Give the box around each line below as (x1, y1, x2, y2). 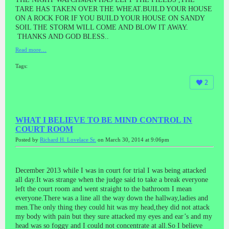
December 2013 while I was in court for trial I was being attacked (15, 166, 206, 174)
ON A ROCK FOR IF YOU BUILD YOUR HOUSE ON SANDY (15, 14, 204, 22)
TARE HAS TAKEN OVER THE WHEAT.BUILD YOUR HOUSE (15, 5, 212, 13)
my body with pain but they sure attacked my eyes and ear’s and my (15, 212, 212, 220)
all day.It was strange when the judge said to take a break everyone (15, 175, 208, 184)
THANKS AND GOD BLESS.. (15, 32, 109, 40)
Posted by (15, 136, 40, 143)
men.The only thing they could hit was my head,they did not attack (15, 203, 210, 211)
